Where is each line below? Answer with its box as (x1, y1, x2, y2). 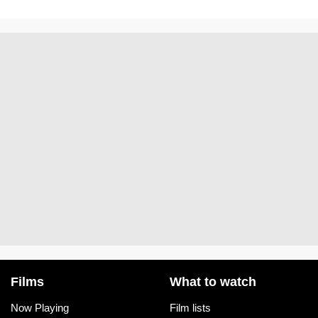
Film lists (170, 302, 211, 314)
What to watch (170, 275, 256, 290)
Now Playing (11, 302, 69, 314)
